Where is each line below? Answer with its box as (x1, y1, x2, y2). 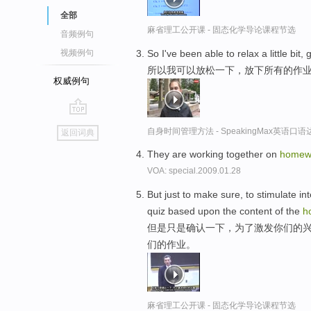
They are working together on (147, 149, 280, 160)
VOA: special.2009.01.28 (147, 166, 241, 176)
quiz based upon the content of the (147, 205, 303, 217)
